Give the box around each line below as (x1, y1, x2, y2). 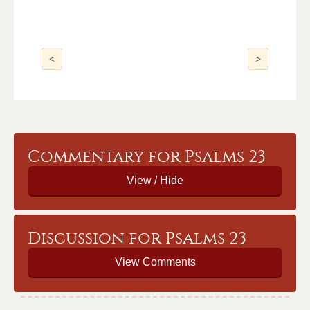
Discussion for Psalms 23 (28, 228, 246, 248)
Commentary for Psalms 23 (28, 147, 266, 166)
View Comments (114, 256, 196, 268)
